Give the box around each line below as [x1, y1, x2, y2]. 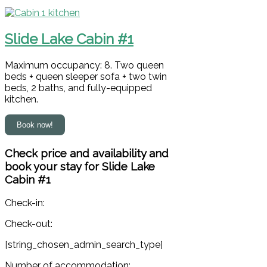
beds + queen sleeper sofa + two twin [5, 71, 167, 83]
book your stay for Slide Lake [5, 159, 155, 173]
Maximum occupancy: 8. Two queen [5, 60, 164, 72]
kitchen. [5, 94, 38, 105]
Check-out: [5, 218, 52, 229]
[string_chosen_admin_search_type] [5, 238, 163, 250]
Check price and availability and [5, 146, 169, 160]
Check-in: [5, 197, 45, 209]
